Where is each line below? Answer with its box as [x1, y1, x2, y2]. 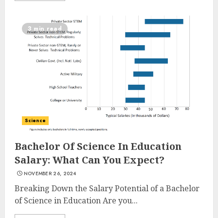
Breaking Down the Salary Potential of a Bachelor [15, 183, 200, 194]
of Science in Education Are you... [15, 195, 138, 206]
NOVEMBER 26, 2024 [23, 170, 76, 177]
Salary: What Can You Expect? [15, 153, 164, 166]
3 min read [28, 24, 62, 33]
